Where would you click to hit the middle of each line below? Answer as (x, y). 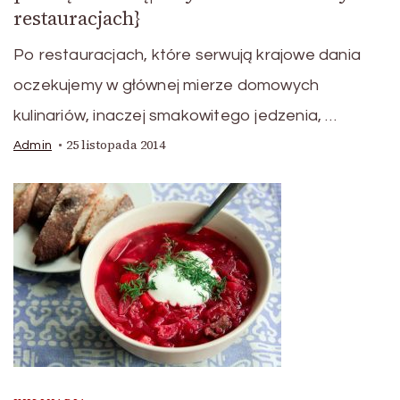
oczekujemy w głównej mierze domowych (167, 85)
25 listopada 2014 (116, 145)
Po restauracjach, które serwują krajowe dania (187, 55)
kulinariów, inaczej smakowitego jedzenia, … (175, 116)
